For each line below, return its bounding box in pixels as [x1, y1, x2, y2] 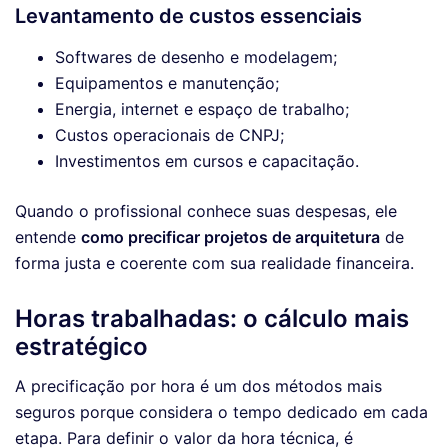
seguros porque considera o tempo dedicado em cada [15, 402, 428, 423]
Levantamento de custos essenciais [15, 4, 362, 29]
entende [15, 227, 81, 248]
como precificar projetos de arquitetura [81, 227, 380, 248]
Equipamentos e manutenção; [55, 73, 279, 94]
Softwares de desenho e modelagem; [55, 47, 337, 68]
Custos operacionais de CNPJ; [55, 125, 284, 146]
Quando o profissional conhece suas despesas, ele [15, 201, 397, 222]
